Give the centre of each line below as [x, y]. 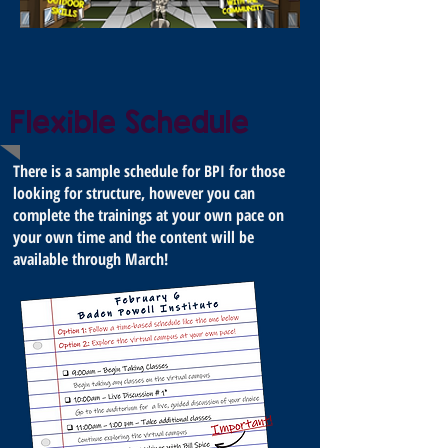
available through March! [90, 259]
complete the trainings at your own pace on [148, 215]
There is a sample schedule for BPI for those [149, 171]
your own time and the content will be [133, 237]
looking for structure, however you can [134, 193]
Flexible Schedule [129, 122]
